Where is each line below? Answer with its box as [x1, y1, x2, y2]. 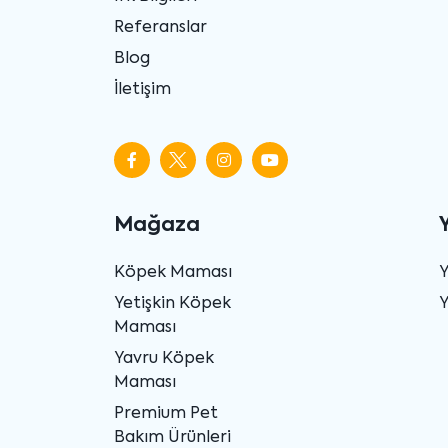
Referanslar [114, 19, 207, 36]
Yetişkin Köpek [114, 295, 231, 312]
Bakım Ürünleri [114, 429, 231, 446]
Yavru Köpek [114, 350, 214, 367]
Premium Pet [114, 405, 218, 422]
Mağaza [114, 215, 200, 236]
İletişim [114, 81, 171, 98]
